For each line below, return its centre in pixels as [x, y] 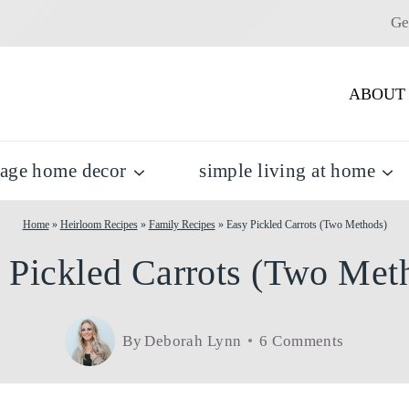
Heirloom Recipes [99, 224]
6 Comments [302, 341]
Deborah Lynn [193, 341]
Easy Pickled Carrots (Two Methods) [306, 224]
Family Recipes [182, 224]
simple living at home [288, 170]
